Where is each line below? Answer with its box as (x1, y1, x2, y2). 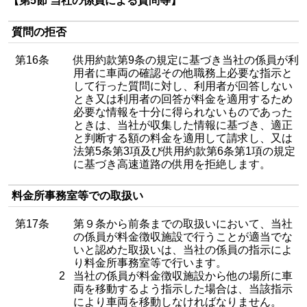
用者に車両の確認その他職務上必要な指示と (73, 67, 293, 79)
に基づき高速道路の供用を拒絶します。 (73, 158, 271, 170)
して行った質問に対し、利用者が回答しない (73, 80, 293, 92)
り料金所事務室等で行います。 (73, 257, 227, 269)
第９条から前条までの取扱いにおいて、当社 (73, 218, 293, 230)
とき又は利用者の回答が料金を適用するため (73, 93, 293, 105)
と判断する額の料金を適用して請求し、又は (73, 132, 293, 144)
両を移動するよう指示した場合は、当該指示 (73, 283, 293, 295)
